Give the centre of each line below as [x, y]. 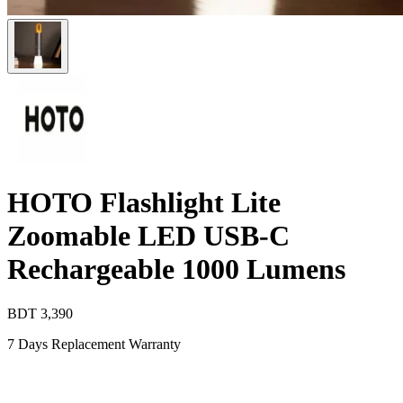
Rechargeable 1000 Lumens [176, 269]
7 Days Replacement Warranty [94, 344]
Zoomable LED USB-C [148, 236]
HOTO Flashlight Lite [144, 203]
